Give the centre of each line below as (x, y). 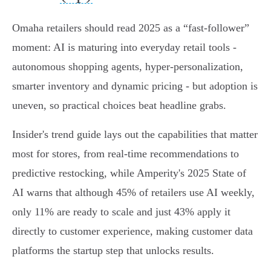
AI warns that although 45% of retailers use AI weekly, (133, 193)
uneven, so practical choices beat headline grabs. (119, 106)
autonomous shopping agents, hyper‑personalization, (128, 67)
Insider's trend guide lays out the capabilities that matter (135, 135)
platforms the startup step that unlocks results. (113, 251)
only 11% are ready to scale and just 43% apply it (121, 212)
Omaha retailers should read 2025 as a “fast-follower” (131, 28)
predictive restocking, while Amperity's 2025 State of (129, 173)
